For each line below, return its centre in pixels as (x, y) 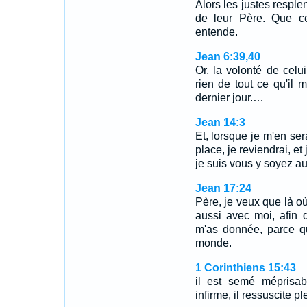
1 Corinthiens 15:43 (245, 268)
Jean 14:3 (220, 122)
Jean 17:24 (223, 188)
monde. (213, 243)
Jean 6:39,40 (228, 57)
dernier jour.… (229, 98)
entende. (216, 32)
